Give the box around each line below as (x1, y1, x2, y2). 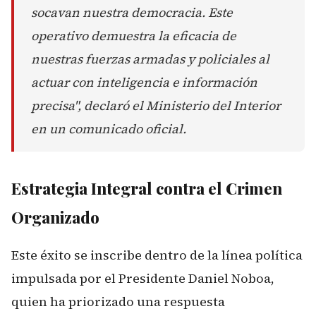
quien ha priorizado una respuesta (11, 293, 225, 310)
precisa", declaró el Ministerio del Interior (31, 97, 281, 114)
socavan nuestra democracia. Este (31, 4, 233, 21)
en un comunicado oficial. (31, 120, 186, 138)
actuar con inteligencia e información (31, 73, 257, 91)
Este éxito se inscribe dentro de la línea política (11, 246, 303, 264)
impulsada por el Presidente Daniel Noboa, (11, 269, 274, 287)
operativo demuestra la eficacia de (31, 27, 236, 44)
